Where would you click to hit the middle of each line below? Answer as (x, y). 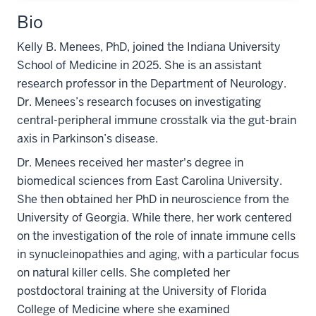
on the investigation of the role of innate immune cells (156, 236)
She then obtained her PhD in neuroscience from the (153, 199)
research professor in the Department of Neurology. (152, 84)
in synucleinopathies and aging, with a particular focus (158, 254)
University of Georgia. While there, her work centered (154, 218)
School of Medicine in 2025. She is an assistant (139, 65)
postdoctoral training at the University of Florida (142, 291)
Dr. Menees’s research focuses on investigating (139, 102)
